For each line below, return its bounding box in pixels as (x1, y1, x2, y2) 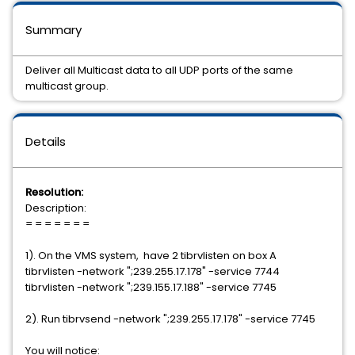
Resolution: (25, 185, 83, 200)
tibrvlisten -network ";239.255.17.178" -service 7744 (25, 264, 280, 279)
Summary (25, 21, 82, 38)
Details (25, 133, 66, 150)
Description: (25, 200, 86, 216)
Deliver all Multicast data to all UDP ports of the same (25, 63, 293, 78)
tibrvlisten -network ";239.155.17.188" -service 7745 (25, 280, 277, 295)
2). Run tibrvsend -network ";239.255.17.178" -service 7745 (25, 311, 315, 326)
